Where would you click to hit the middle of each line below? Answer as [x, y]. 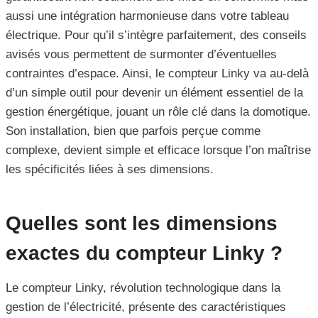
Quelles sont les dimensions [142, 224]
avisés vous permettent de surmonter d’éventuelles [141, 55]
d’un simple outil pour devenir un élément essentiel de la [154, 93]
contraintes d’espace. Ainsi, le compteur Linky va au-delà [157, 74]
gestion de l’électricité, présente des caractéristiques [146, 307]
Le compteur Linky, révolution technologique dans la [143, 288]
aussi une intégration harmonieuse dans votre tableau [147, 16]
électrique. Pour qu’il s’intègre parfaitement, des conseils [156, 35]
